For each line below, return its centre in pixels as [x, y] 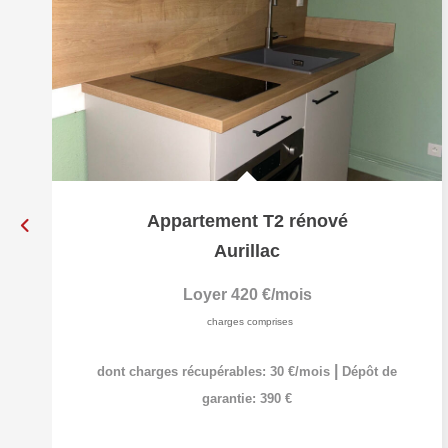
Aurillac [247, 251]
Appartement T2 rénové [247, 221]
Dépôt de [369, 371]
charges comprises [249, 321]
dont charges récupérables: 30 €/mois [215, 371]
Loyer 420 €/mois [247, 294]
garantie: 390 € [247, 398]
